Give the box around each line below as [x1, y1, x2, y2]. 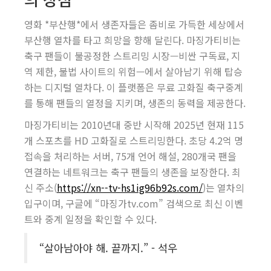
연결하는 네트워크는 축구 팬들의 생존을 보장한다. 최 [24, 165, 241, 179]
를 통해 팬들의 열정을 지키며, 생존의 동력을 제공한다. [24, 96, 246, 110]
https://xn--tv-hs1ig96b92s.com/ [57, 180, 203, 195]
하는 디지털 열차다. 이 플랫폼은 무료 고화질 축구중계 [24, 80, 243, 94]
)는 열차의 [203, 180, 244, 195]
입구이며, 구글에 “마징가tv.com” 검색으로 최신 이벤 [24, 196, 243, 211]
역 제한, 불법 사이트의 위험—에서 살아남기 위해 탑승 [24, 64, 243, 79]
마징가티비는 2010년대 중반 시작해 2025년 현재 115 [24, 117, 244, 132]
